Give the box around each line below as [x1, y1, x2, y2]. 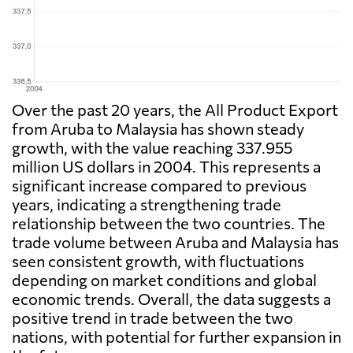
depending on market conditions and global [12, 270, 317, 290]
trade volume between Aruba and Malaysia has [12, 232, 339, 252]
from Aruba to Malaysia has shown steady [12, 119, 304, 139]
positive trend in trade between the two [12, 308, 293, 328]
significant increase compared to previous [12, 176, 307, 195]
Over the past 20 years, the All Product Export [12, 100, 338, 120]
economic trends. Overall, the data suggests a [12, 289, 331, 309]
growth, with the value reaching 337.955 [12, 138, 292, 158]
